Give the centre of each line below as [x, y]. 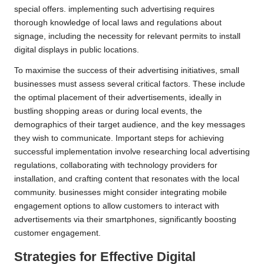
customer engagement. [57, 233]
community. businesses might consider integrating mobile [121, 192]
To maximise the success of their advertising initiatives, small [127, 70]
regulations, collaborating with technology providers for [116, 165]
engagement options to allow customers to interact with [117, 206]
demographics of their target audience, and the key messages [130, 124]
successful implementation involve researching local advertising [132, 151]
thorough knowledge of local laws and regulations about [118, 22]
